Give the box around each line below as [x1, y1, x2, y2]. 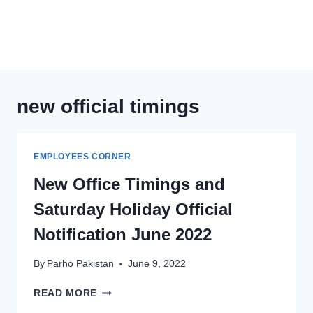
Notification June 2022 [34, 224, 212, 244]
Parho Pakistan [47, 259, 115, 270]
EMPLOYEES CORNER [34, 152, 131, 161]
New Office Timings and [34, 174, 225, 194]
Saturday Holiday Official [34, 199, 233, 219]
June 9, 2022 [128, 259, 187, 270]
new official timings [17, 96, 200, 117]
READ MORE [34, 288, 98, 299]
